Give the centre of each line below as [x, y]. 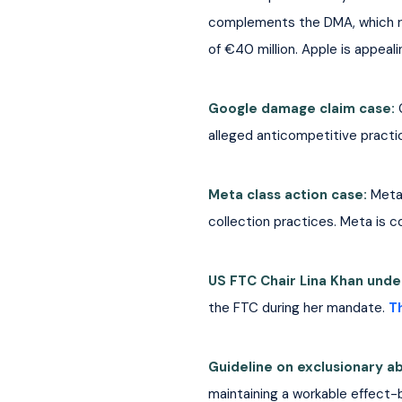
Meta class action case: [289, 194]
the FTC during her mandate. [296, 307]
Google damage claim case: [303, 108]
